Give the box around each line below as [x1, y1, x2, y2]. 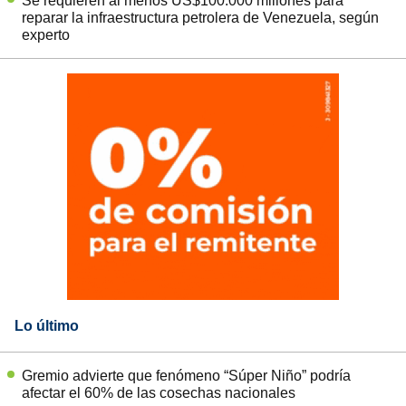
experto [22, 26, 70, 43]
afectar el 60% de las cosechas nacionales [22, 384, 295, 401]
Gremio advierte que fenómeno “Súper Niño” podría [22, 367, 351, 383]
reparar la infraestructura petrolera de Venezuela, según [22, 9, 379, 25]
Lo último [14, 317, 79, 333]
